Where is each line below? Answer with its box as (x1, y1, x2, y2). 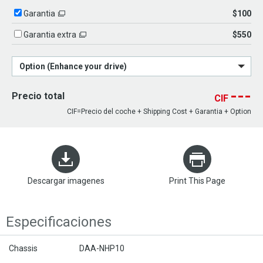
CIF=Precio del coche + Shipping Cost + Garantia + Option (67, 107, 251, 116)
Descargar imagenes (27, 176, 104, 186)
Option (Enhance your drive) (19, 62, 127, 72)
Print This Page (169, 176, 225, 186)
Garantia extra (23, 30, 76, 40)
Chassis (9, 244, 38, 254)
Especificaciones (6, 214, 112, 231)
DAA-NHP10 (79, 244, 124, 254)
